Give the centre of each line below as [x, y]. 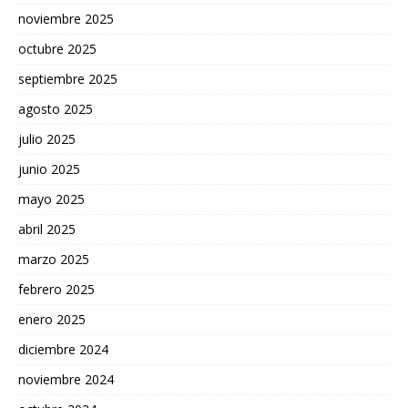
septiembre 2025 [68, 78]
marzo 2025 [54, 259]
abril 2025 [47, 229]
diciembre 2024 [63, 349]
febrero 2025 [56, 289]
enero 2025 [52, 319]
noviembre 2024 [66, 379]
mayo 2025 [51, 199]
